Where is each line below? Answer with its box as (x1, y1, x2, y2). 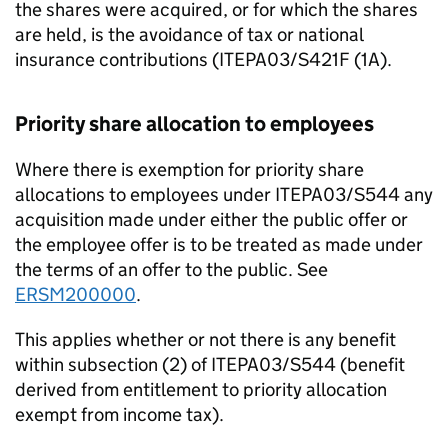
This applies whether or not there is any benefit (15, 328, 396, 351)
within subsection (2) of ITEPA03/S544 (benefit (15, 353, 405, 376)
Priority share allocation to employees (15, 111, 374, 137)
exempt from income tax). (15, 403, 224, 426)
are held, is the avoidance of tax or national (15, 23, 363, 46)
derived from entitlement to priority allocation (15, 378, 387, 401)
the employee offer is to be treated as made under (15, 233, 423, 256)
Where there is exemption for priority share (15, 158, 364, 181)
